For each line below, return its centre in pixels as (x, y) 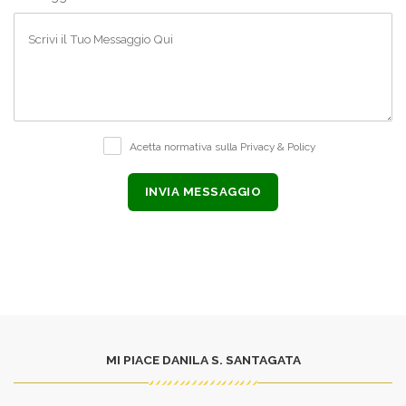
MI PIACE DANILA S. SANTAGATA (203, 359)
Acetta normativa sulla (185, 146)
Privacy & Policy (278, 146)
